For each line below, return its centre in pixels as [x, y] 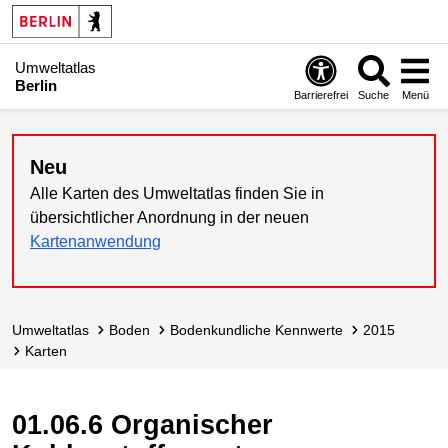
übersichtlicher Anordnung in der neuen [169, 217]
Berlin [36, 85]
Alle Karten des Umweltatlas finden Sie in [177, 193]
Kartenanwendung [95, 241]
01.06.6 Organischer [142, 424]
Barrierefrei [321, 94]
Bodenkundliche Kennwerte [261, 330]
